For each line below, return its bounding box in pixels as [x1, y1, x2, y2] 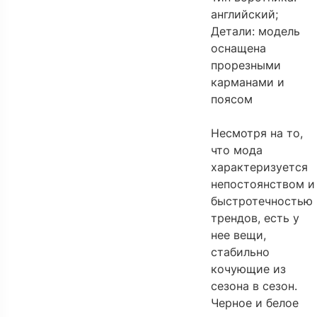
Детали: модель [211, 24, 301, 38]
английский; [211, 7, 279, 21]
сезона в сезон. [211, 279, 298, 293]
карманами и [211, 75, 285, 89]
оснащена [211, 41, 267, 55]
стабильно [211, 245, 270, 259]
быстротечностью [211, 194, 313, 208]
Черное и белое [211, 296, 299, 310]
